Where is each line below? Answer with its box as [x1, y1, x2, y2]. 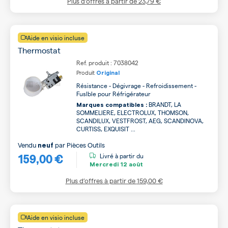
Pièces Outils [67, 140, 105, 149]
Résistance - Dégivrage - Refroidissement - [76, 81, 196, 90]
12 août [119, 161, 143, 167]
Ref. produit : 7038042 [76, 59, 138, 67]
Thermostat [18, 45, 61, 55]
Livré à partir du [100, 151, 144, 160]
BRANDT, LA [147, 100, 181, 108]
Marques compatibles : [76, 102, 147, 108]
